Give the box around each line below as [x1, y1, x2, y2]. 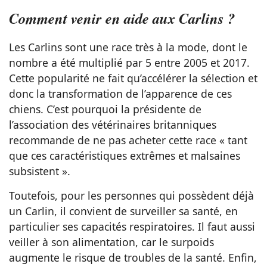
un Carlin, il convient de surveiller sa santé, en [9, 203, 238, 218]
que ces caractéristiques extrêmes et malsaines [9, 148, 240, 163]
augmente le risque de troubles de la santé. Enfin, [9, 250, 257, 265]
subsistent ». [9, 163, 70, 178]
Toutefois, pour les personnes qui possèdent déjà [9, 188, 254, 203]
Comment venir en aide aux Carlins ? [9, 7, 235, 29]
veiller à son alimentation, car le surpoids [9, 234, 214, 249]
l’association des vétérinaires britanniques [9, 117, 216, 132]
